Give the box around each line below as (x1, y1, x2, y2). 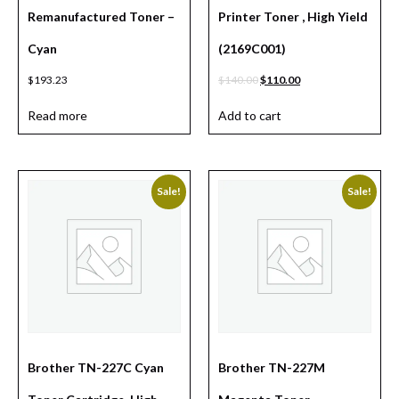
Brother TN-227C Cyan (28, 360, 164, 376)
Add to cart (218, 108, 281, 124)
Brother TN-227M (218, 360, 325, 376)
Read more (28, 108, 87, 124)
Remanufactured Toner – (28, 9, 175, 25)
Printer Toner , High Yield (218, 9, 368, 25)
